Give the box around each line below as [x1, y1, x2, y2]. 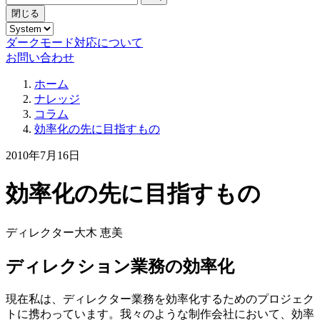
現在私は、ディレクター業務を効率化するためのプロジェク [6, 292, 314, 305]
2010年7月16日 [6, 149, 80, 161]
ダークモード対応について [6, 36, 143, 49]
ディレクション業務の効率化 [6, 256, 234, 276]
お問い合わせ [6, 51, 74, 64]
